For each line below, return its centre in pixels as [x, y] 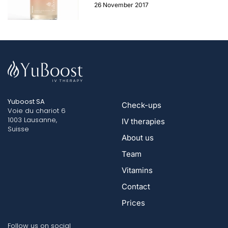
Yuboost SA [26, 102]
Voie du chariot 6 [37, 111]
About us [138, 138]
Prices [133, 203]
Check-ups [141, 105]
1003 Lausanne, [32, 120]
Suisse [18, 129]
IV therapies [143, 122]
